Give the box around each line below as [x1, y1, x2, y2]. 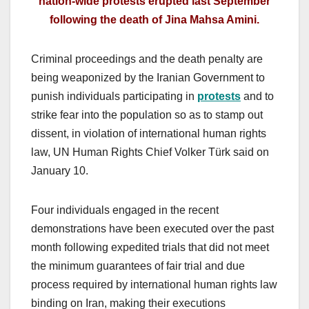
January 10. [31, 165, 88, 177]
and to [241, 90, 274, 103]
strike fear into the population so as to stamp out [31, 109, 263, 121]
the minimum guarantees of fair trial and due [31, 260, 245, 272]
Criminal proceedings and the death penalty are [31, 53, 263, 66]
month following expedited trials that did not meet [31, 241, 269, 254]
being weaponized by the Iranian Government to [31, 72, 265, 84]
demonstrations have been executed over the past [31, 223, 274, 235]
